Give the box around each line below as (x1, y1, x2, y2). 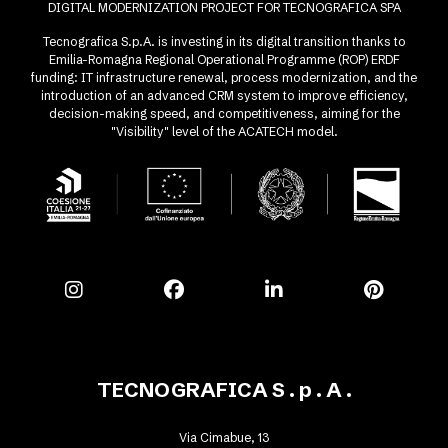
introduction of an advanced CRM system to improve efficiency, (40, 87, 408, 103)
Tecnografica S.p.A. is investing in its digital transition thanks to (42, 33, 406, 49)
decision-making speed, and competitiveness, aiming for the (48, 105, 400, 121)
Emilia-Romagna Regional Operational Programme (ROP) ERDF (48, 51, 400, 67)
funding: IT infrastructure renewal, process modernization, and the (31, 69, 417, 85)
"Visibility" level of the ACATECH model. (110, 123, 338, 139)
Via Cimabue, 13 (179, 430, 269, 446)
